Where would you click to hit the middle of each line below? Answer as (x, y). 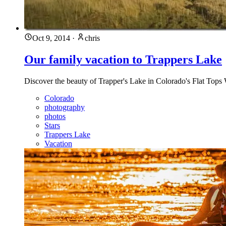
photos (55, 116)
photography (65, 107)
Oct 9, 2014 (51, 38)
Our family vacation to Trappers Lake (123, 59)
